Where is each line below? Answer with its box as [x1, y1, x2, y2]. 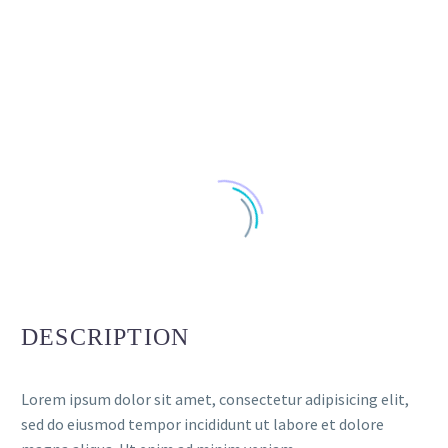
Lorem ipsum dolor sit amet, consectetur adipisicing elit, [21, 389, 409, 410]
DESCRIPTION [21, 324, 190, 351]
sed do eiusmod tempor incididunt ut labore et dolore [21, 414, 384, 435]
